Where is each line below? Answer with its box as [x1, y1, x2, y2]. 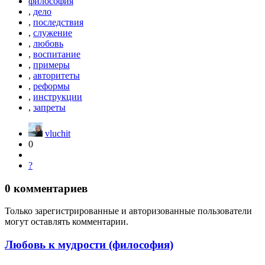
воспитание [33, 49, 80, 59]
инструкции [33, 91, 82, 102]
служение [33, 27, 72, 38]
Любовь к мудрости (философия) [5, 238, 173, 251]
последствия [33, 17, 83, 27]
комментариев [11, 182, 88, 195]
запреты [33, 102, 66, 112]
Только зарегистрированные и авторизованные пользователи [5, 206, 252, 216]
